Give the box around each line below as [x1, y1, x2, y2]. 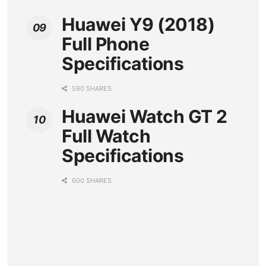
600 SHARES [70, 176, 112, 185]
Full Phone [62, 33, 149, 55]
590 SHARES [70, 84, 112, 93]
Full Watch [62, 125, 150, 147]
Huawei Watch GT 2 [62, 106, 227, 128]
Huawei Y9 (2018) [62, 14, 214, 36]
